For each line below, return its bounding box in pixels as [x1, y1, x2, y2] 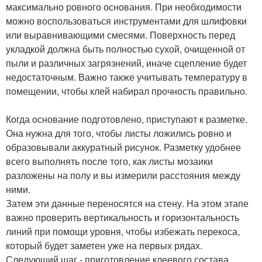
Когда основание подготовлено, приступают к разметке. [6, 112, 247, 126]
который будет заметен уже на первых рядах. [6, 239, 202, 252]
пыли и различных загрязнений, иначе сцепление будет [6, 56, 247, 70]
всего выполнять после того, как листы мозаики [6, 154, 213, 168]
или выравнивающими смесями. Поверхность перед [6, 28, 235, 42]
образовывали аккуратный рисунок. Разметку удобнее [6, 140, 241, 154]
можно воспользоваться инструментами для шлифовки [6, 14, 247, 27]
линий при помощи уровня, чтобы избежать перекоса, [6, 225, 240, 238]
